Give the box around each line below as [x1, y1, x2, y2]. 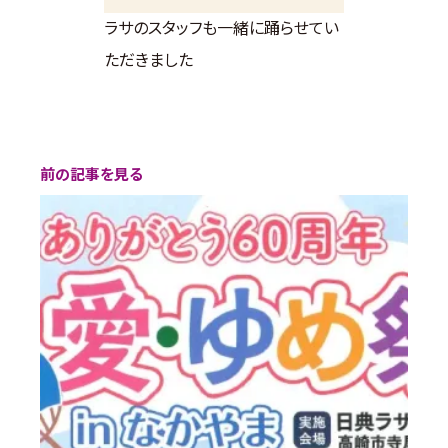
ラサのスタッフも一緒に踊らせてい [104, 14, 339, 39]
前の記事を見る [40, 163, 143, 185]
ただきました [104, 46, 193, 71]
